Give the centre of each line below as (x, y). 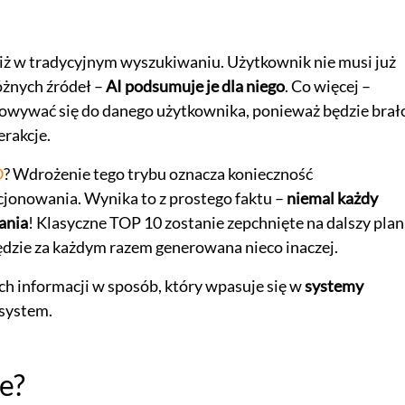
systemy (334, 285)
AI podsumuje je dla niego (195, 85)
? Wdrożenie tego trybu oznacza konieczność (158, 173)
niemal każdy (332, 198)
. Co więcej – (327, 85)
